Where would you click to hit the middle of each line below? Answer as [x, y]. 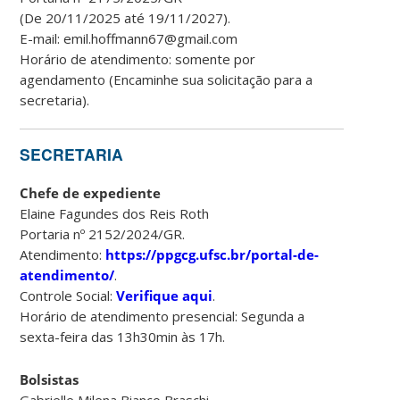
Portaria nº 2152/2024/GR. [103, 233]
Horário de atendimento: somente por [138, 58]
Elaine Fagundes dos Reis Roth [115, 213]
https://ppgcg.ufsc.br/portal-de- [212, 254]
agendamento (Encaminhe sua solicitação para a [167, 79]
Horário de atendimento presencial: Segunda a [162, 316]
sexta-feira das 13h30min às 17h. [123, 336]
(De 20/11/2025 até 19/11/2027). [125, 17]
